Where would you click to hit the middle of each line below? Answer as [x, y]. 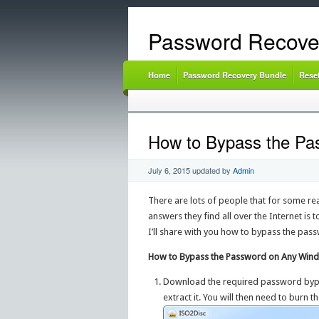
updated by [211, 171]
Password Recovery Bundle [234, 75]
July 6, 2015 [169, 171]
